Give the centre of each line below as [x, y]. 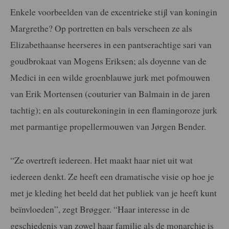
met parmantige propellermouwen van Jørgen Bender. [108, 127]
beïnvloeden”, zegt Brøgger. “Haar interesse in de [100, 209]
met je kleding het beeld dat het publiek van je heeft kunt [113, 193]
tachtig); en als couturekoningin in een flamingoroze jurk [114, 110]
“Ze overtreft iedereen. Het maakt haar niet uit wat [101, 160]
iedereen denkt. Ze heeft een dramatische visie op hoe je [112, 177]
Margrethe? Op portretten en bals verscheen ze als [101, 28]
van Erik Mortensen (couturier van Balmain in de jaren [110, 94]
